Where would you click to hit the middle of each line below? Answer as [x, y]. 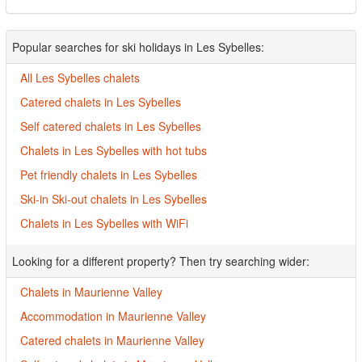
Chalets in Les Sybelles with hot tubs [114, 150]
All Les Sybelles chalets [80, 77]
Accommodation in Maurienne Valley [113, 316]
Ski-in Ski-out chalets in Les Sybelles [114, 198]
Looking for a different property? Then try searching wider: [161, 261]
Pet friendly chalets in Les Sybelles [109, 174]
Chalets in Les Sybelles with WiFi [104, 223]
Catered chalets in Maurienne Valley [112, 340]
